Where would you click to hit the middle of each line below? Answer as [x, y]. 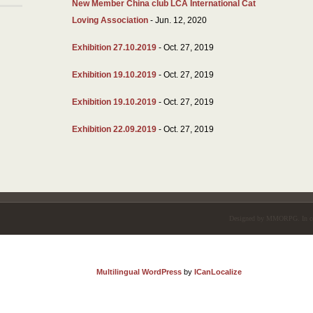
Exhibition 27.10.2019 [114, 48]
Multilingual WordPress [139, 272]
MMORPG [282, 218]
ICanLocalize [218, 272]
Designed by [248, 218]
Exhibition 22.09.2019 [114, 129]
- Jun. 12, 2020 [177, 20]
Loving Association [110, 20]
